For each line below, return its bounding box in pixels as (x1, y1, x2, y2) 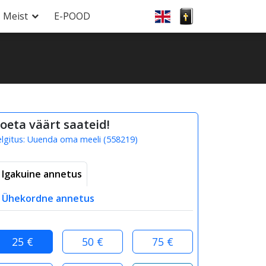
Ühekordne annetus (2, 192, 94, 205)
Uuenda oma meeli (27, 134, 101, 145)
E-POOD (54, 9, 90, 23)
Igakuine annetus (2, 167, 82, 180)
